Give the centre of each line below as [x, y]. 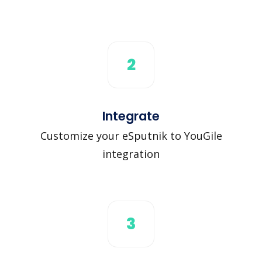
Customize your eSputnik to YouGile [131, 135]
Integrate [131, 116]
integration [131, 154]
